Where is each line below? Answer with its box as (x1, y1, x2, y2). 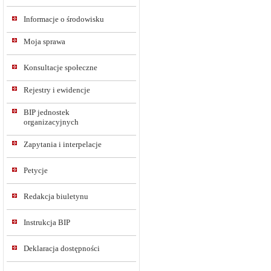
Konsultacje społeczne (24, 63, 97, 72)
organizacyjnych (24, 117, 79, 126)
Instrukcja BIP (24, 218, 70, 227)
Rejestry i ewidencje (24, 85, 90, 94)
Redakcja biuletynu (24, 192, 88, 201)
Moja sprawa (24, 37, 65, 46)
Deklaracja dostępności (24, 244, 100, 253)
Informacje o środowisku (24, 15, 104, 24)
